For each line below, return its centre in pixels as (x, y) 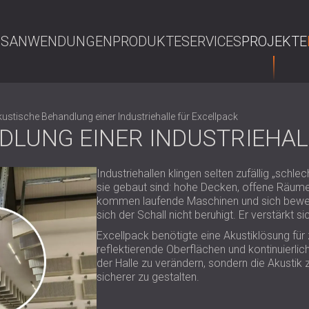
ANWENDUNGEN (60, 41)
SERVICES (211, 41)
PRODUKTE (147, 41)
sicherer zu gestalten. (148, 277)
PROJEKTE (274, 41)
